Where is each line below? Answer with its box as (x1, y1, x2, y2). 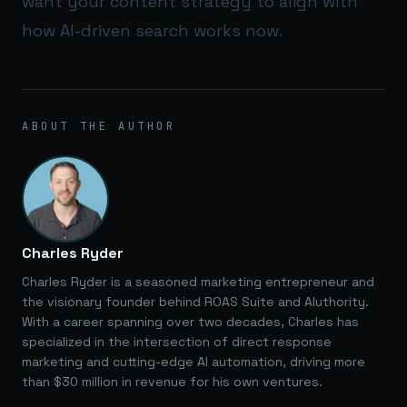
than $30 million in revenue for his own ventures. (22, 372, 323, 390)
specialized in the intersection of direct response (22, 333, 332, 350)
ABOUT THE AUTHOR (22, 118, 176, 134)
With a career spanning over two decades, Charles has (22, 313, 359, 330)
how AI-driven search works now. (22, 19, 283, 41)
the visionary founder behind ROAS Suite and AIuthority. (22, 293, 369, 310)
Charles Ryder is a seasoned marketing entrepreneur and (22, 273, 374, 290)
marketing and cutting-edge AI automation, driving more (22, 352, 365, 370)
